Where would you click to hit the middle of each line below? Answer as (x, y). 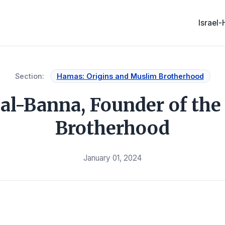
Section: (29, 76)
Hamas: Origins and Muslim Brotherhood (130, 76)
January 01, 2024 (113, 158)
